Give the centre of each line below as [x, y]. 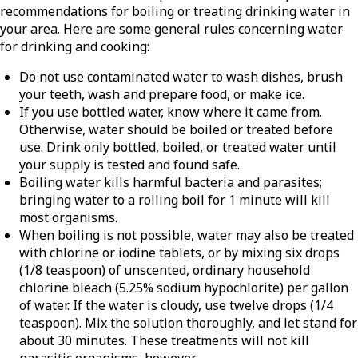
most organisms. [68, 218]
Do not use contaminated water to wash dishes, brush [181, 77]
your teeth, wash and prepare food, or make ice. [162, 95]
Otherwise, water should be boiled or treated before [176, 130]
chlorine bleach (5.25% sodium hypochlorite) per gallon [184, 288]
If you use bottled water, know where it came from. [171, 112]
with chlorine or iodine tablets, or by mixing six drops [179, 253]
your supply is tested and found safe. [129, 165]
